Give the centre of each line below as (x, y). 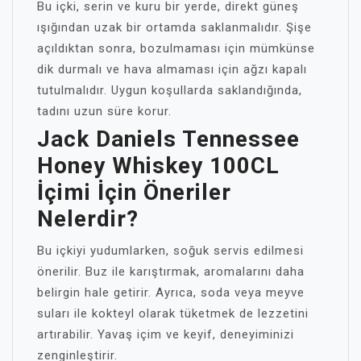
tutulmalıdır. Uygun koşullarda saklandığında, (170, 90)
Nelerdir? (88, 219)
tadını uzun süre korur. (104, 111)
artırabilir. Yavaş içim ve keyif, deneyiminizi (166, 334)
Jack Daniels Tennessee (168, 139)
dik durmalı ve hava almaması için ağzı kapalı (172, 69)
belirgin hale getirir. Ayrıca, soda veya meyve (171, 293)
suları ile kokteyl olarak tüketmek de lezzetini (173, 313)
